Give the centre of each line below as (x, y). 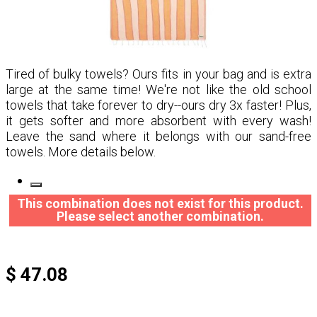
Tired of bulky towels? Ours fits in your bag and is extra (158, 74)
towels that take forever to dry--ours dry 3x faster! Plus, (158, 105)
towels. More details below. (81, 152)
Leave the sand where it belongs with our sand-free (158, 136)
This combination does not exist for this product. (160, 203)
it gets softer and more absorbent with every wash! (158, 121)
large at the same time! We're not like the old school (158, 90)
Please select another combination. (160, 216)
